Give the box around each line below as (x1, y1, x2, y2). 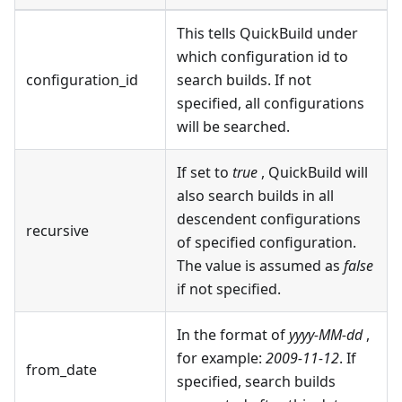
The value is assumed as (177, 256, 344, 276)
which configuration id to (177, 47, 348, 67)
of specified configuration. (177, 232, 356, 253)
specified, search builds (177, 371, 336, 392)
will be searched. (177, 117, 290, 137)
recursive (26, 221, 89, 241)
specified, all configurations (177, 93, 364, 114)
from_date (26, 360, 97, 380)
